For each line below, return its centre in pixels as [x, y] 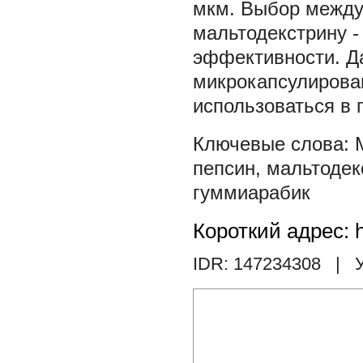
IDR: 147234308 [257, 264]
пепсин [224, 168]
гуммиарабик [252, 192]
